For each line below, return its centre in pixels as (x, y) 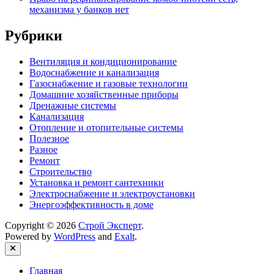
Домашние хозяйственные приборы (104, 94)
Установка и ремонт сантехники (97, 182)
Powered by (29, 236)
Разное (43, 149)
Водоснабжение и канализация (94, 72)
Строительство (61, 171)
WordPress (75, 236)
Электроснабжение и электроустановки (112, 193)
